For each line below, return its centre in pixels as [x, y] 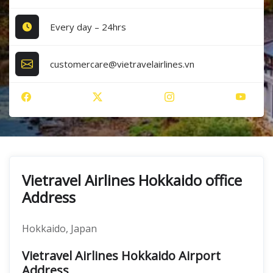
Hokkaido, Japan [59, 229]
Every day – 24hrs [88, 27]
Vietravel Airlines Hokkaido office [132, 180]
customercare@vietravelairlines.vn [122, 64]
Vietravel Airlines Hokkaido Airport [121, 256]
